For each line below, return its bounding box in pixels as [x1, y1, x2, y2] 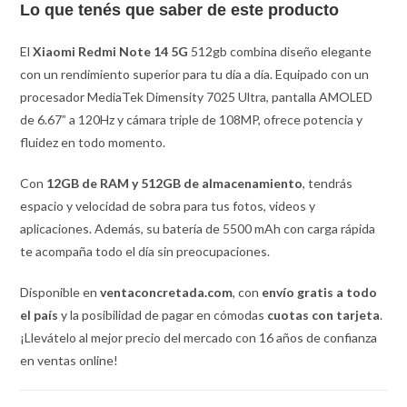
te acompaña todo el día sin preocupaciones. [20, 243, 271, 259]
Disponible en [20, 283, 101, 300]
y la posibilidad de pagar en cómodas [58, 306, 268, 323]
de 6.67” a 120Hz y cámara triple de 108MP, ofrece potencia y [20, 111, 363, 127]
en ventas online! [20, 352, 119, 368]
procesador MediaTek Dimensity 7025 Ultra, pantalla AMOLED [20, 88, 373, 104]
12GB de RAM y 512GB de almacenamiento [46, 174, 303, 191]
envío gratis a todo [262, 283, 378, 300]
